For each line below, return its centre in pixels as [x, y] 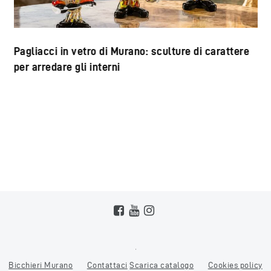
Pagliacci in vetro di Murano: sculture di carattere [131, 51]
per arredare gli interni [67, 67]
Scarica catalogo [162, 265]
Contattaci [107, 265]
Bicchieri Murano [41, 265]
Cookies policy [235, 265]
